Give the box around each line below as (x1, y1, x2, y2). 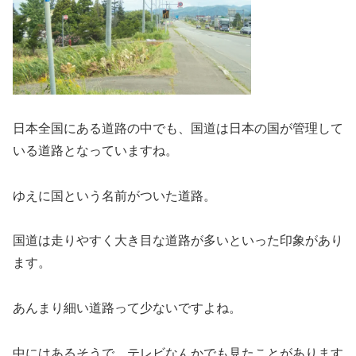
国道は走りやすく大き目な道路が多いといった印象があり (13, 234, 343, 248)
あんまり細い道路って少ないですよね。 (13, 301, 242, 315)
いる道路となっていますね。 (13, 143, 178, 157)
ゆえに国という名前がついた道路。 (13, 188, 216, 203)
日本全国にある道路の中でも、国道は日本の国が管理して (13, 121, 343, 135)
